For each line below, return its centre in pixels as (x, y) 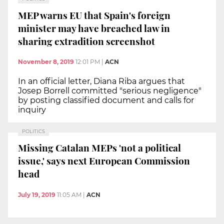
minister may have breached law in (94, 28)
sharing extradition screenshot (86, 41)
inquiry (32, 110)
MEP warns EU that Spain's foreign (94, 15)
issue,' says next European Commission (104, 160)
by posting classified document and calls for (106, 100)
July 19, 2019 (37, 194)
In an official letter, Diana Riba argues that (101, 81)
